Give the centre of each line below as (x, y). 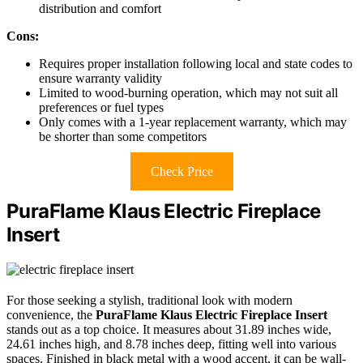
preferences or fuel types (101, 108)
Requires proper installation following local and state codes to (196, 64)
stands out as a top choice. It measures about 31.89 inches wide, (169, 330)
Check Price (181, 172)
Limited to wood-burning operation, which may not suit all (188, 93)
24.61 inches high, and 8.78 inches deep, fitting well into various (171, 344)
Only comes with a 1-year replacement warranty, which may (193, 122)
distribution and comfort (100, 9)
